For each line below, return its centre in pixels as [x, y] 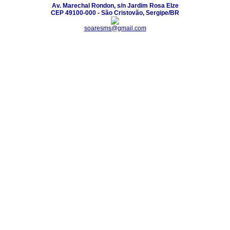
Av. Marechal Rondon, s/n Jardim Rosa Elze [115, 5]
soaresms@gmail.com [115, 28]
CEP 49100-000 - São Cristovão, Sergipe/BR [115, 13]
